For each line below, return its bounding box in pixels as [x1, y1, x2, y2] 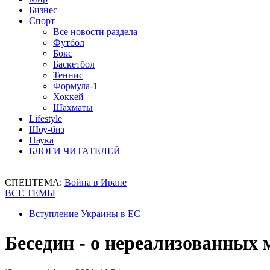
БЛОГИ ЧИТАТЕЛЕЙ [29, 146, 121, 156]
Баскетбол [53, 59, 95, 69]
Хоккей [53, 92, 84, 102]
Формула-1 [53, 81, 98, 91]
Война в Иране [64, 177, 127, 187]
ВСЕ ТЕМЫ [5, 188, 55, 198]
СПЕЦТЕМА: [5, 177, 64, 187]
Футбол [53, 37, 84, 48]
